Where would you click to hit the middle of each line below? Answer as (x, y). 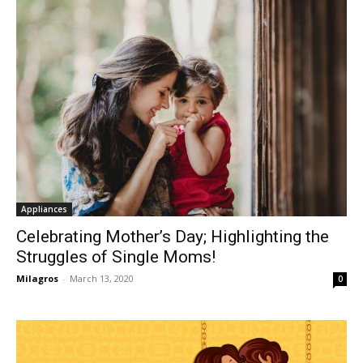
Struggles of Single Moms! (116, 257)
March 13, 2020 (102, 279)
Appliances (44, 209)
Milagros (37, 279)
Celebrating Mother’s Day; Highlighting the (173, 237)
